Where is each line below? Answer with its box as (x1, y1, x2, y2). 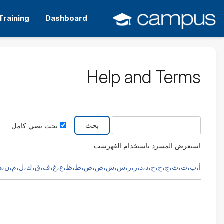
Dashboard (45, 13, 87, 23)
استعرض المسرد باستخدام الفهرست (94, 142, 201, 150)
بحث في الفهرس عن (140, 114, 201, 122)
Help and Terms (86, 66, 201, 87)
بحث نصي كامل (11, 121, 58, 130)
